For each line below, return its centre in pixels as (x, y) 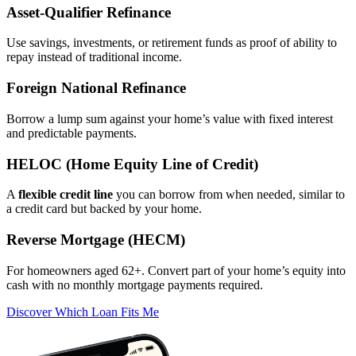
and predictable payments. (72, 133)
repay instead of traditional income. (94, 57)
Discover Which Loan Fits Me (83, 311)
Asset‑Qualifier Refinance (89, 12)
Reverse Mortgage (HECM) (96, 239)
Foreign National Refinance (96, 88)
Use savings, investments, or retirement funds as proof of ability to (172, 43)
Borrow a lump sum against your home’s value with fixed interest (170, 118)
